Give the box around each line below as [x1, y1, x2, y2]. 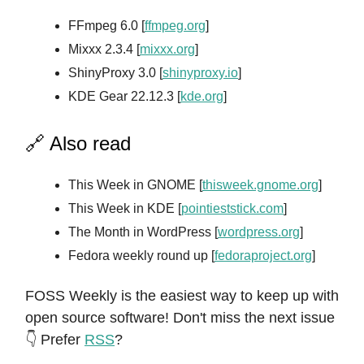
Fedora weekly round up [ [68, 249, 214, 262]
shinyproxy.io [162, 66, 238, 80]
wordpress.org [218, 225, 300, 239]
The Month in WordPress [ [68, 225, 218, 239]
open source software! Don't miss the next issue [25, 310, 335, 326]
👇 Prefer [25, 331, 84, 348]
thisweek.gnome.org [202, 178, 318, 192]
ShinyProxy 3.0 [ [68, 66, 162, 80]
